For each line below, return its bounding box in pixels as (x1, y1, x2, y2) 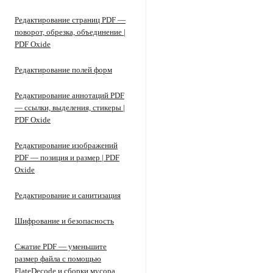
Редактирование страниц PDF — (15, 15, 126, 24)
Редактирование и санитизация (15, 191, 121, 200)
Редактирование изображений (15, 141, 118, 150)
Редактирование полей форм (15, 65, 112, 74)
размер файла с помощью (15, 254, 101, 263)
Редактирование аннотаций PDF (15, 91, 124, 100)
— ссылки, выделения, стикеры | (15, 103, 125, 112)
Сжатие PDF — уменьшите (15, 242, 107, 251)
